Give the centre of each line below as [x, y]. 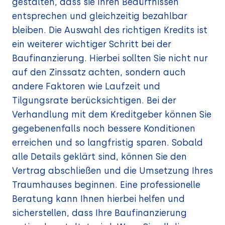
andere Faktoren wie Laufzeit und [86, 86]
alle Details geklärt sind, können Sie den [99, 157]
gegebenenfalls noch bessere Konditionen [104, 129]
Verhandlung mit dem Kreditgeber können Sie [112, 115]
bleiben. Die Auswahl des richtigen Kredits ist [110, 30]
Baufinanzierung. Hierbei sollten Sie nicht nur [110, 58]
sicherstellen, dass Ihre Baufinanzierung [99, 213]
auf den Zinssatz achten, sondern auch [99, 72]
